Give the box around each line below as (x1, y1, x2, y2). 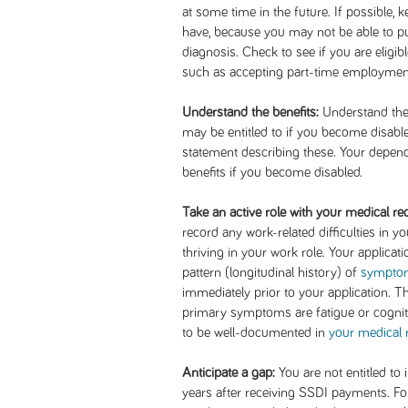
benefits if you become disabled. (182, 165, 362, 179)
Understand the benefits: (182, 105, 319, 119)
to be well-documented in (182, 325, 329, 340)
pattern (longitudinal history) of (182, 265, 361, 280)
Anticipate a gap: (182, 365, 275, 380)
